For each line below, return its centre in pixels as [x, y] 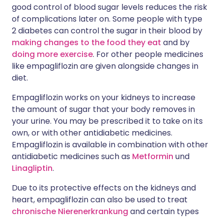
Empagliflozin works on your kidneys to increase [104, 97]
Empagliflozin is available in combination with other [110, 145]
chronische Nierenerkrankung [70, 211]
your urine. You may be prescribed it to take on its [107, 121]
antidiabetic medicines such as [72, 156]
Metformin [153, 156]
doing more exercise [52, 54]
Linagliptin [32, 168]
